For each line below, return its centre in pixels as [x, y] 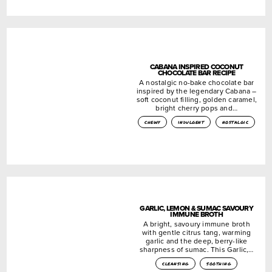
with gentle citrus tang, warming [197, 232]
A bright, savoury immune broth [196, 223]
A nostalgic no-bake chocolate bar [196, 82]
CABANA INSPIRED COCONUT [196, 66]
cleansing [175, 263]
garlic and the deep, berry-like [197, 240]
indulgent [191, 122]
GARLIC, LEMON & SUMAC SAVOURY [197, 208]
